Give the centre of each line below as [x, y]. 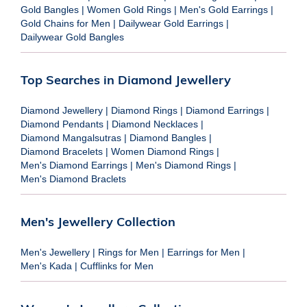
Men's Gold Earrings [224, 9]
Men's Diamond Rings [183, 165]
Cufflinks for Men [117, 266]
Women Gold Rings [129, 9]
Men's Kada [46, 266]
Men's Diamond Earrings [74, 165]
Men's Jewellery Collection [98, 221]
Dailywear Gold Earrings [171, 23]
